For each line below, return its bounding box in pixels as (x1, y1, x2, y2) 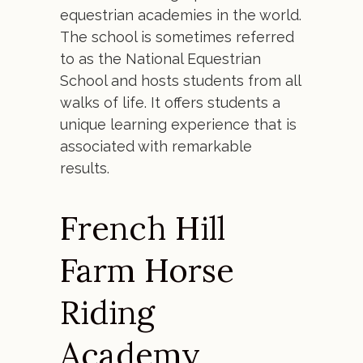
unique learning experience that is (60, 116, 297, 133)
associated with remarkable (60, 138, 252, 155)
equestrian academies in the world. (60, 6, 301, 23)
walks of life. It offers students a (60, 94, 280, 111)
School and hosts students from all (60, 72, 301, 89)
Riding (60, 292, 155, 333)
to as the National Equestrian (60, 50, 261, 67)
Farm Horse (60, 250, 234, 291)
